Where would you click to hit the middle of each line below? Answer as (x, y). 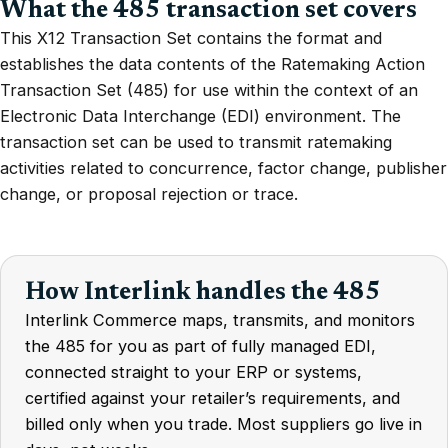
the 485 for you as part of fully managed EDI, (200, 346)
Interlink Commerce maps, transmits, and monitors (220, 320)
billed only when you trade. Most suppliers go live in (223, 424)
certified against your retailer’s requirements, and (212, 398)
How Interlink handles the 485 (203, 293)
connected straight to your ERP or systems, (193, 372)
